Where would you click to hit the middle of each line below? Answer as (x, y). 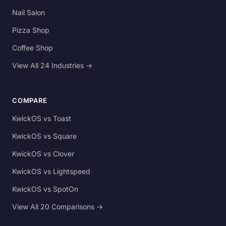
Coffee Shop (33, 48)
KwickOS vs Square (44, 136)
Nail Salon (29, 13)
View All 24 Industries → (52, 66)
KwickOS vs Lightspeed (51, 172)
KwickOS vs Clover (43, 154)
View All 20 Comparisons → (58, 207)
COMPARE (30, 101)
